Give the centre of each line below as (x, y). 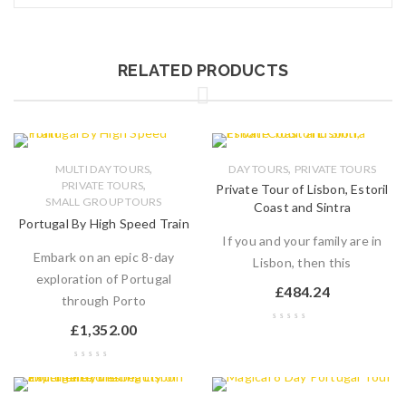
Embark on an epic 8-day (104, 257)
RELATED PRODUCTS (203, 70)
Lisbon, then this (302, 262)
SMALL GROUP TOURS (104, 202)
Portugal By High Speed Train (104, 223)
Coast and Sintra (302, 207)
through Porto (104, 300)
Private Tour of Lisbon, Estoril (302, 189)
